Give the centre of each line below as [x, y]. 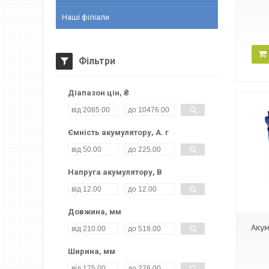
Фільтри [97, 61]
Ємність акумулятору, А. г [118, 132]
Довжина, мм [95, 212]
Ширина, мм [92, 251]
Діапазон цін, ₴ [98, 93]
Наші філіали [86, 17]
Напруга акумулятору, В [115, 172]
